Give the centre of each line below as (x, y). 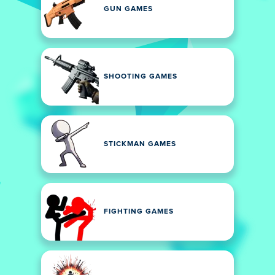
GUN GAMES (128, 9)
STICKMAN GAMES (140, 144)
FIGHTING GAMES (139, 212)
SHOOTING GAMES (141, 77)
